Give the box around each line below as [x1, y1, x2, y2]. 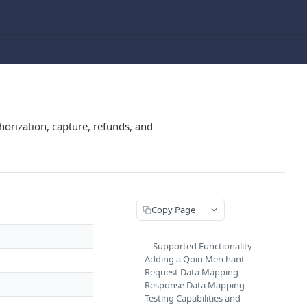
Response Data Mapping [145, 279, 245, 291]
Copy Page [151, 203, 195, 216]
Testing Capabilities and [145, 292, 241, 304]
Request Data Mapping [145, 266, 238, 278]
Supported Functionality [153, 240, 252, 252]
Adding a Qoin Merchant [145, 253, 245, 265]
